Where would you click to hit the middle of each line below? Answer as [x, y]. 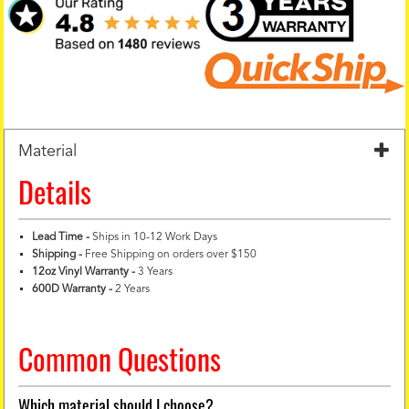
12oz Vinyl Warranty [81, 272]
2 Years [131, 289]
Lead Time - [63, 237]
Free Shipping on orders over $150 [171, 254]
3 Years [154, 272]
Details [55, 191]
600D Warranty [69, 289]
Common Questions [120, 358]
